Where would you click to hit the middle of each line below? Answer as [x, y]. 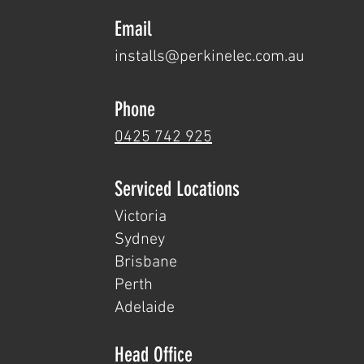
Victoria [141, 217]
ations [219, 188]
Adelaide [145, 308]
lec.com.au [269, 56]
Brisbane [146, 262]
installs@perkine [173, 56]
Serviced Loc [157, 188]
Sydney [140, 239]
